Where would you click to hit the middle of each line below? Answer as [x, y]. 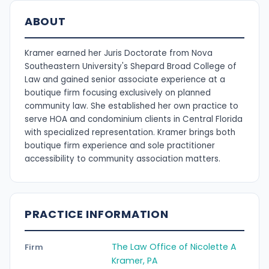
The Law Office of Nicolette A [174, 246]
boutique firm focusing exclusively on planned [118, 93]
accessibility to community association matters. [122, 159]
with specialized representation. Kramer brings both [130, 133]
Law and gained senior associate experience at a [125, 80]
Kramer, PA [134, 260]
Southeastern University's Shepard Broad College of [131, 67]
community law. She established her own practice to [131, 106]
